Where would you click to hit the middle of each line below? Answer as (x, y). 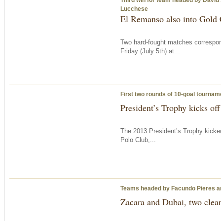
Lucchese (134, 9)
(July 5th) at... (159, 51)
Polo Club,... (138, 140)
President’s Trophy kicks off (170, 107)
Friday (129, 51)
